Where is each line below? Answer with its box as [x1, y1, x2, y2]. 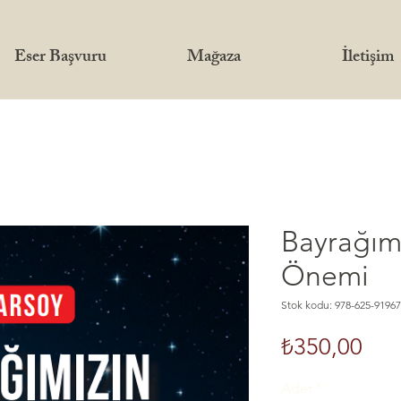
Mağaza [187, 43, 241, 73]
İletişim [341, 43, 395, 73]
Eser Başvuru [13, 43, 107, 73]
